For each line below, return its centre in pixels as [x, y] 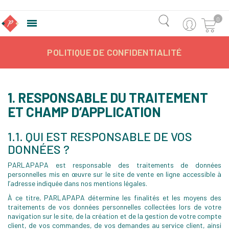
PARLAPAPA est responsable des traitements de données [114, 165]
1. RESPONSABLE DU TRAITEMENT [108, 97]
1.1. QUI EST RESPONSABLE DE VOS [100, 136]
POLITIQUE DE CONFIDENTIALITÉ [114, 52]
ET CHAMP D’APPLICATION [84, 112]
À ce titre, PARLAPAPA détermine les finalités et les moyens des [114, 198]
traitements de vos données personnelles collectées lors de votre [114, 207]
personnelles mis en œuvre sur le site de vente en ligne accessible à [114, 174]
